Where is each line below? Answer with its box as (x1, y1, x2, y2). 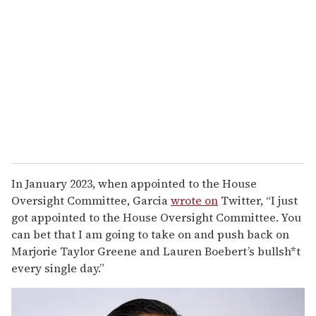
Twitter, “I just (218, 193, 298, 209)
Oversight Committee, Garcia (11, 193, 171, 209)
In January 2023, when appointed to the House (11, 176, 257, 192)
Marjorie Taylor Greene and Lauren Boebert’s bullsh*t (11, 243, 300, 260)
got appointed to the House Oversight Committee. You (11, 209, 301, 226)
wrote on (171, 193, 218, 209)
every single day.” (11, 260, 104, 276)
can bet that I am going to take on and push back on (11, 226, 289, 243)
